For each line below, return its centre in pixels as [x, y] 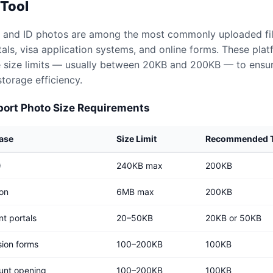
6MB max [135, 192]
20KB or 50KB [233, 218]
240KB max [140, 165]
